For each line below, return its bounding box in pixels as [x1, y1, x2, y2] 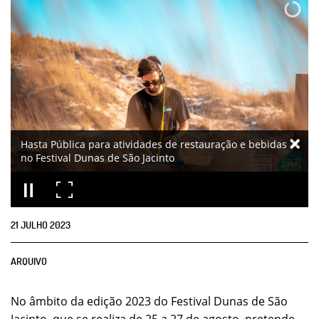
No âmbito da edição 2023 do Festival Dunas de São [11, 293, 288, 309]
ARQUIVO [11, 254, 47, 267]
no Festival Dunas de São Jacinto [21, 151, 174, 164]
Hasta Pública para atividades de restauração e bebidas [21, 137, 287, 151]
